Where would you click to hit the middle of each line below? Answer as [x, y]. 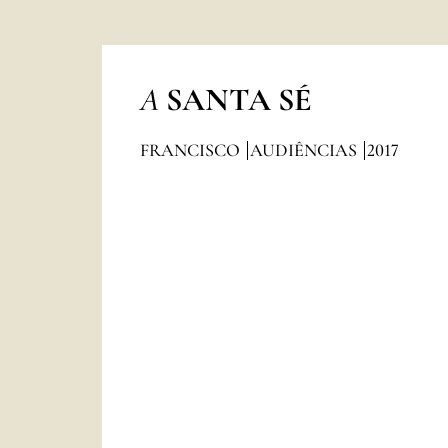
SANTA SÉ [238, 99]
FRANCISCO [191, 150]
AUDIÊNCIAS [305, 150]
